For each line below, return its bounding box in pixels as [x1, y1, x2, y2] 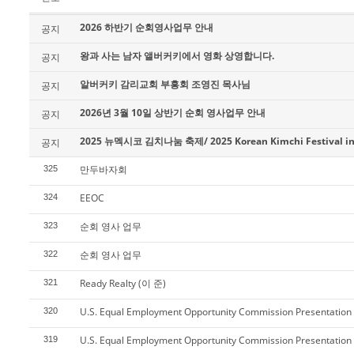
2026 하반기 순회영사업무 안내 [80, 21, 213, 34]
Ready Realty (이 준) [80, 277, 166, 290]
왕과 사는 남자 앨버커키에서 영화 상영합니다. [80, 49, 274, 62]
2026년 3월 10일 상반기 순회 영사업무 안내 [80, 106, 265, 119]
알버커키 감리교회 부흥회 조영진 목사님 [80, 77, 250, 91]
